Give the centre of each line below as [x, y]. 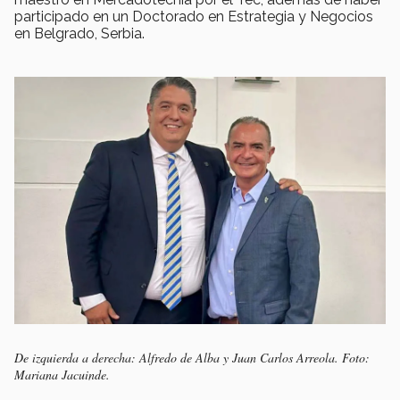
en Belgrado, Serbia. [79, 33]
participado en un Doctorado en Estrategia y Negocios [194, 16]
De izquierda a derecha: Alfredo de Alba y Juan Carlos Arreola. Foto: [192, 358]
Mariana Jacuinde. [62, 375]
